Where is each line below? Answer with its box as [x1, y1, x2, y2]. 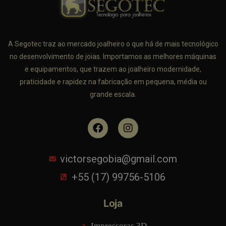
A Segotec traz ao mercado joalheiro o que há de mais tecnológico [8, 40, 218, 48]
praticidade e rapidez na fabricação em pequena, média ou [19, 78, 207, 86]
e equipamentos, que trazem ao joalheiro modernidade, [25, 65, 201, 74]
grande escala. [90, 90, 136, 99]
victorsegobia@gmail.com [60, 153, 178, 165]
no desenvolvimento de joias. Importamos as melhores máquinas [10, 52, 216, 61]
